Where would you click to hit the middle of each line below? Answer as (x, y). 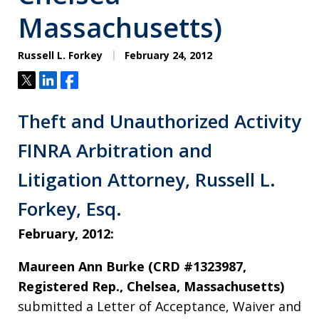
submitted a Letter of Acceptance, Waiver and (159, 307)
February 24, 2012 (167, 56)
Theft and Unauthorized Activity (159, 121)
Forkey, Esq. (70, 209)
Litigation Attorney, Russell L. (147, 180)
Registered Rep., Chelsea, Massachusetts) (151, 287)
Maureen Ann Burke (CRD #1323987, (132, 267)
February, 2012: (66, 234)
